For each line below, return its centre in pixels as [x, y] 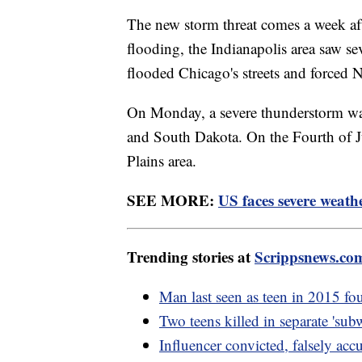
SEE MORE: [173, 200]
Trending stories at [191, 256]
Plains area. [162, 160]
